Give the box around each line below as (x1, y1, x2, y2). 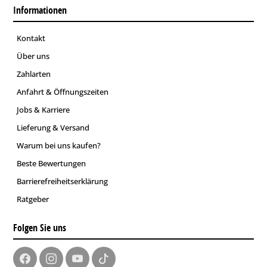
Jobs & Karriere (17, 104, 70, 115)
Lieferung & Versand (17, 122, 89, 133)
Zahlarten (17, 69, 51, 79)
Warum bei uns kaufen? (17, 140, 101, 151)
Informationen (13, 4, 67, 17)
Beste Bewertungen (17, 158, 86, 169)
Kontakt (17, 33, 45, 44)
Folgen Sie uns (13, 221, 66, 234)
